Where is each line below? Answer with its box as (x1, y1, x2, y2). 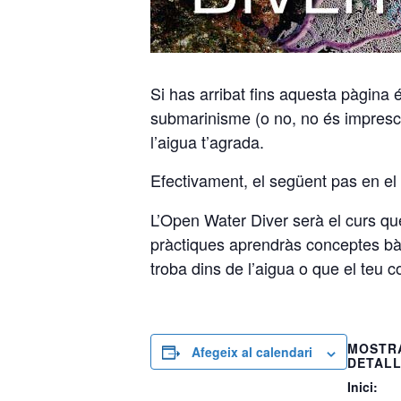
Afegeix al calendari (192, 343, 312, 362)
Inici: (347, 378, 378, 397)
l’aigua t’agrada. (150, 130, 264, 154)
